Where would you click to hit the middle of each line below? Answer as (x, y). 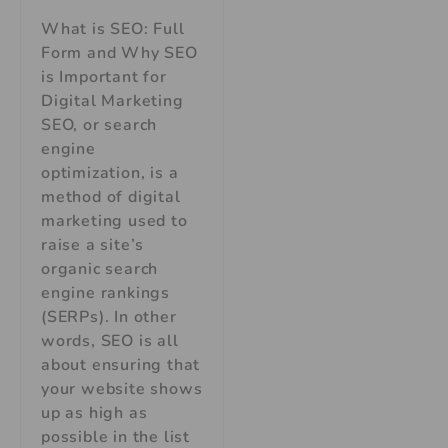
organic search (100, 269)
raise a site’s (93, 245)
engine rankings (106, 293)
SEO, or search (99, 125)
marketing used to (114, 221)
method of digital (111, 197)
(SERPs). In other (109, 317)
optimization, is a (110, 173)
